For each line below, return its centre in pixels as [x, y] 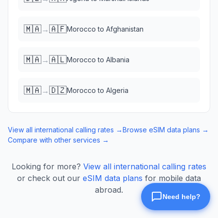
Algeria [117, 90]
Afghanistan [125, 29]
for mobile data [173, 178]
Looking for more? [46, 166]
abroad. [109, 190]
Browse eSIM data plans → [166, 130]
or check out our [49, 178]
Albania [118, 60]
